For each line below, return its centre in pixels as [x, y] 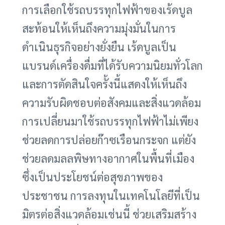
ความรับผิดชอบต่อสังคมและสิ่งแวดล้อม [111, 103]
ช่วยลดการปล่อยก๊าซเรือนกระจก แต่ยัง [109, 140]
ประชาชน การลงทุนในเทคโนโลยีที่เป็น [111, 196]
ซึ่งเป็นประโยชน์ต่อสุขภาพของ [92, 177]
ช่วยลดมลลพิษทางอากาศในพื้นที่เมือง [108, 158]
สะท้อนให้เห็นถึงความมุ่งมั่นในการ [99, 28]
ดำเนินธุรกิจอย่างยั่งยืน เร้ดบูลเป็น [99, 47]
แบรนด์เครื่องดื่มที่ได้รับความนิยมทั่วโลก [112, 66]
